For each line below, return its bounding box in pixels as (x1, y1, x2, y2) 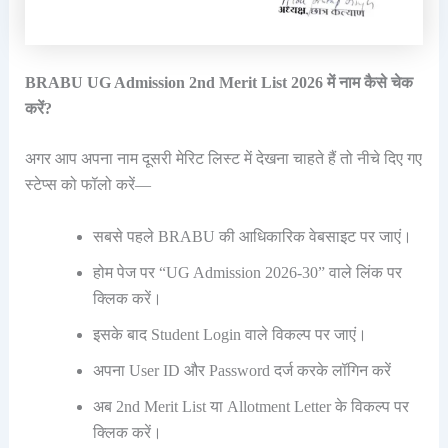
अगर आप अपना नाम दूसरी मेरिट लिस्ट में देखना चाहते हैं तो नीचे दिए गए (24, 150, 422, 168)
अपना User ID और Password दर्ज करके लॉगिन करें (92, 362, 391, 380)
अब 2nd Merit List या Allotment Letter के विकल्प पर (92, 398, 409, 416)
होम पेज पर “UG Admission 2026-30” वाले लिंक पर (92, 264, 402, 282)
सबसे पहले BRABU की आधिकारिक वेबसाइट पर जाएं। (92, 228, 412, 246)
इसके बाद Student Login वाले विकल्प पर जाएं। (92, 326, 367, 344)
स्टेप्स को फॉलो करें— (24, 176, 151, 194)
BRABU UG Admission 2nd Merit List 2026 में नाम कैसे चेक (24, 74, 413, 92)
